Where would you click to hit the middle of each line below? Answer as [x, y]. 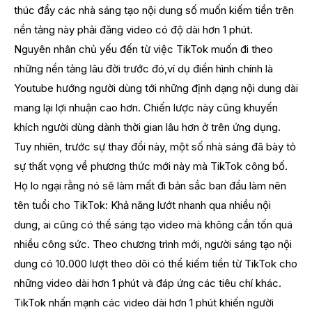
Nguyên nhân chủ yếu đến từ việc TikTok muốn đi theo [143, 49]
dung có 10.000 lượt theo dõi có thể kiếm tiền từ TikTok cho [156, 264]
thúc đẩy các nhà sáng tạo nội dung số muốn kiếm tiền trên [154, 10]
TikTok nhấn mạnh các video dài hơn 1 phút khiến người [144, 303]
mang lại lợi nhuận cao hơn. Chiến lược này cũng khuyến [146, 108]
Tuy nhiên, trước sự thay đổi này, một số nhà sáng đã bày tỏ [155, 147]
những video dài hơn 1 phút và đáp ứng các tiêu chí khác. [148, 283]
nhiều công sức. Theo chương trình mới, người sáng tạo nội [153, 244]
